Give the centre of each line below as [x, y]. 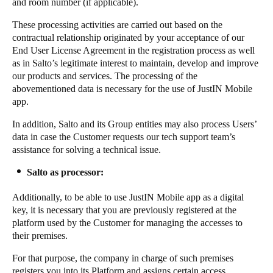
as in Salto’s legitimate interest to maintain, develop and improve [135, 63]
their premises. [41, 236]
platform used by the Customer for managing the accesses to [127, 223]
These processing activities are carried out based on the [117, 25]
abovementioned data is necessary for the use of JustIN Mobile [132, 89]
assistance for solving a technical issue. [87, 150]
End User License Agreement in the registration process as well [133, 50]
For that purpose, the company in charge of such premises [123, 258]
